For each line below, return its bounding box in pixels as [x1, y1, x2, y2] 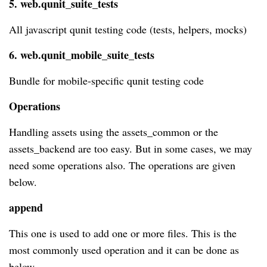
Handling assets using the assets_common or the [9, 124, 218, 139]
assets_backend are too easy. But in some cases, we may [9, 141, 252, 156]
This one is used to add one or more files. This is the [9, 225, 237, 240]
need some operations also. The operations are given [9, 157, 235, 172]
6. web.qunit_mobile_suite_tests [9, 46, 154, 63]
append [9, 199, 43, 215]
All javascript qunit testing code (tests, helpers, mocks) [9, 21, 247, 36]
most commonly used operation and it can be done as [9, 242, 239, 257]
